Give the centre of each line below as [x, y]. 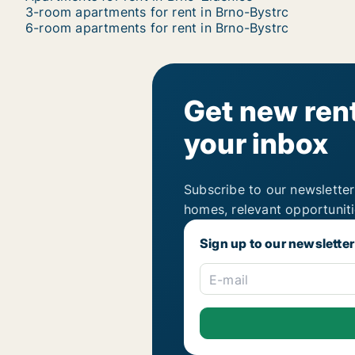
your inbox [256, 143]
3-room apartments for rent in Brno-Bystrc [157, 12]
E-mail [229, 280]
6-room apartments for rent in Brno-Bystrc [157, 28]
